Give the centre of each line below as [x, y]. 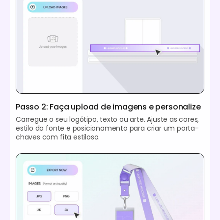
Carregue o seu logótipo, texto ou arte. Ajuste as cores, [108, 119]
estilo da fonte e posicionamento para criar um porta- [107, 128]
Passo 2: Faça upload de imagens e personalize [108, 107]
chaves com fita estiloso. [58, 137]
